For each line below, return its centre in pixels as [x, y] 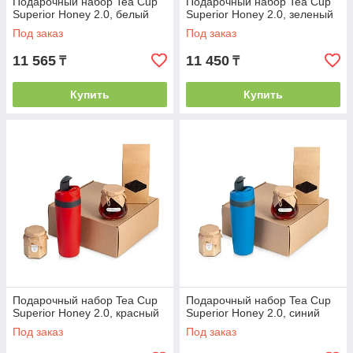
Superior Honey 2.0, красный [86, 313]
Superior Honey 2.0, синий [253, 313]
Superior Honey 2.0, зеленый [260, 14]
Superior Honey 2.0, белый [81, 14]
